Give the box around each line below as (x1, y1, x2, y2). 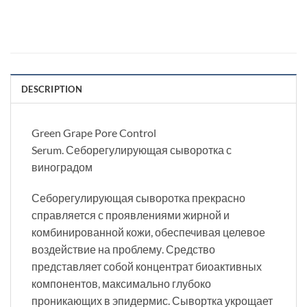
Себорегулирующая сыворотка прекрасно (32, 191, 245, 205)
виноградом (32, 160, 93, 173)
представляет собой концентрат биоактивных (32, 260, 262, 273)
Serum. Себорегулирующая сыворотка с (32, 143, 232, 156)
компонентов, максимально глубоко (32, 277, 211, 291)
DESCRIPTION (21, 83, 82, 95)
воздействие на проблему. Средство (32, 243, 215, 256)
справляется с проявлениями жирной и (32, 208, 230, 222)
